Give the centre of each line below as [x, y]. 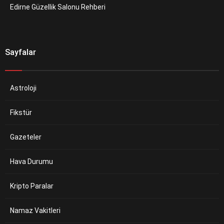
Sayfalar [20, 52]
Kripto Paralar [32, 186]
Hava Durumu [31, 161]
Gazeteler [26, 137]
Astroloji [23, 88]
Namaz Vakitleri [35, 210]
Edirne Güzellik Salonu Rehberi [58, 7]
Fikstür [21, 112]
